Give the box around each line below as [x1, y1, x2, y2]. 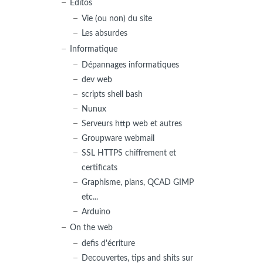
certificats [82, 163, 118, 172]
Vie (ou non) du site [82, 14, 153, 23]
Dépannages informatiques [82, 60, 180, 69]
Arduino [82, 207, 111, 216]
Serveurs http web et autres [82, 119, 183, 128]
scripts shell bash [82, 89, 143, 99]
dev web [82, 75, 113, 84]
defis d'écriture [82, 238, 136, 248]
